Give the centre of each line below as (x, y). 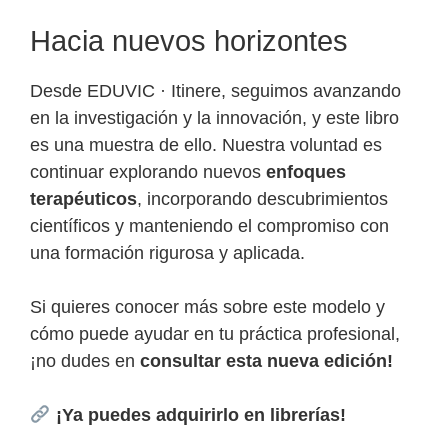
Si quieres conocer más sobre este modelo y (207, 307)
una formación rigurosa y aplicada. (167, 253)
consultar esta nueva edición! (266, 361)
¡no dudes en (85, 361)
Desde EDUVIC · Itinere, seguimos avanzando (215, 91)
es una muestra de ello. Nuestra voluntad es (206, 145)
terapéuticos (83, 199)
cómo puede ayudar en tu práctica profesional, (215, 334)
